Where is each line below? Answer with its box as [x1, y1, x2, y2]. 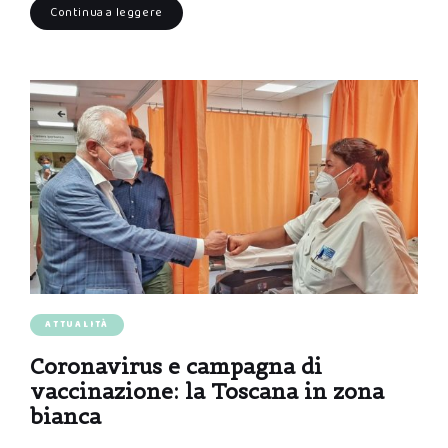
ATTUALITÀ [45, 316, 110, 332]
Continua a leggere [50, 2, 163, 22]
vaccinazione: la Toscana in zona [30, 377, 384, 405]
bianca [30, 402, 101, 430]
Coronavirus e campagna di [30, 352, 322, 380]
